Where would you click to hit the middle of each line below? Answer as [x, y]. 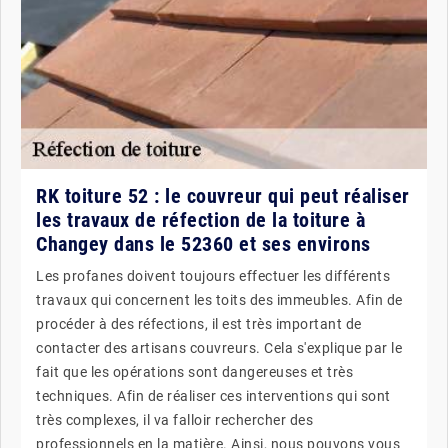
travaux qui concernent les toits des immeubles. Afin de [219, 300]
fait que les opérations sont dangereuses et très [194, 372]
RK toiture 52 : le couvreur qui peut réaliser [223, 196]
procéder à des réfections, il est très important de [199, 324]
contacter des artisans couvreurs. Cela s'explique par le [219, 348]
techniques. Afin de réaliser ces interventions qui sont [213, 396]
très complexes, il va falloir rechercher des [174, 420]
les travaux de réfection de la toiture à [200, 220]
